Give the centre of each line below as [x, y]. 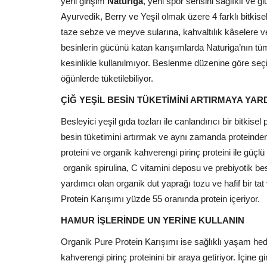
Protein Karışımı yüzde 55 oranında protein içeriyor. [160, 198]
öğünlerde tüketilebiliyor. [107, 78]
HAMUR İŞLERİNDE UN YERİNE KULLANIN [153, 220]
